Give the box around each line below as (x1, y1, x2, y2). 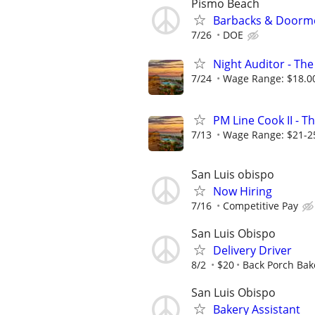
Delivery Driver (213, 242, 292, 258)
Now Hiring (213, 183, 272, 199)
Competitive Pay (223, 198, 298, 212)
